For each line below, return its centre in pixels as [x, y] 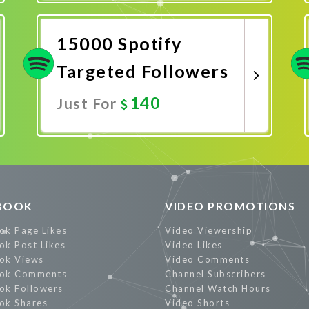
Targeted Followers [142, 71]
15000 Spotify [119, 43]
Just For [89, 103]
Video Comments [207, 259]
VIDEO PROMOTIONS [230, 206]
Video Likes [194, 245]
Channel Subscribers [216, 274]
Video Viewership [209, 230]
